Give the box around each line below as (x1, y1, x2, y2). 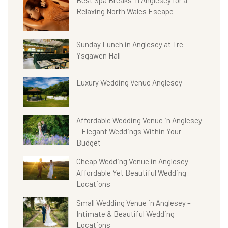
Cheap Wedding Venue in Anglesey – (76, 157, 193, 166)
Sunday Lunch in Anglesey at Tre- (76, 39, 186, 49)
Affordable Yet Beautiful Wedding (76, 168, 186, 178)
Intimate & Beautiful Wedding (76, 209, 175, 219)
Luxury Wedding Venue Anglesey (76, 77, 182, 87)
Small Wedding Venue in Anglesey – (76, 198, 191, 208)
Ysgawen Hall (76, 50, 121, 60)
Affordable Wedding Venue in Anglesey (76, 116, 202, 125)
